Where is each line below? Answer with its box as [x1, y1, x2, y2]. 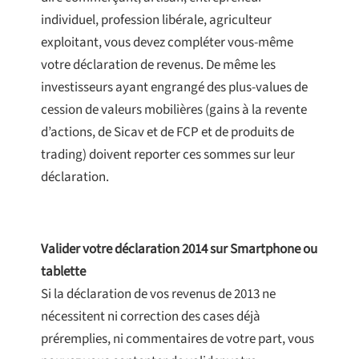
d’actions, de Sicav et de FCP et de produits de [41, 123, 294, 143]
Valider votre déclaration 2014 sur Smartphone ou [41, 240, 317, 260]
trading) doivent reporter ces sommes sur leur [41, 145, 295, 165]
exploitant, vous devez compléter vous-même [41, 33, 293, 53]
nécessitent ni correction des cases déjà [41, 307, 260, 327]
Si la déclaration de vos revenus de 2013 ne [41, 284, 276, 305]
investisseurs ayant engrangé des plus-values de [41, 78, 308, 98]
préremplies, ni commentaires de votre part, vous [41, 329, 314, 349]
